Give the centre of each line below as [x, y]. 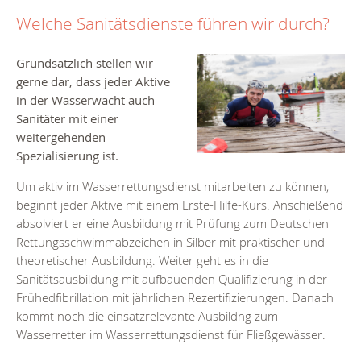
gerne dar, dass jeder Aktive [93, 82]
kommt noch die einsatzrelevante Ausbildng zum [147, 316]
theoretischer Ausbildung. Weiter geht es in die [142, 261]
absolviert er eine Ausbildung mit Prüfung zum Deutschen [172, 224]
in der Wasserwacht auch [85, 100]
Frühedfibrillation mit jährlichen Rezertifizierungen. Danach [175, 298]
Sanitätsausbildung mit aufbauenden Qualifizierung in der [172, 279]
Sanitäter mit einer [67, 119]
